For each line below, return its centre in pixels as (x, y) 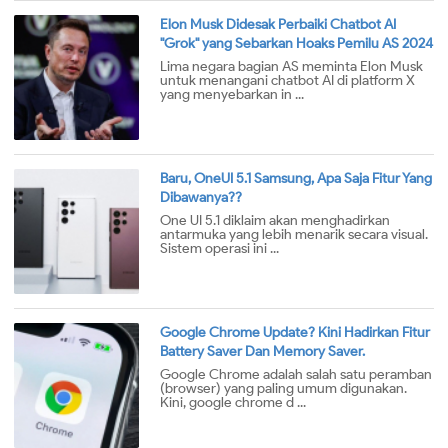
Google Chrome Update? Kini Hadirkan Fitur (295, 333)
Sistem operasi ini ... (219, 249)
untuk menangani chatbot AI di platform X (287, 81)
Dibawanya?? (201, 198)
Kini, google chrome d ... (233, 403)
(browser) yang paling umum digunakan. (283, 389)
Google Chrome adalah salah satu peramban (296, 375)
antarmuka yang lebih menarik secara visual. (294, 235)
